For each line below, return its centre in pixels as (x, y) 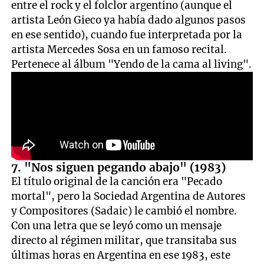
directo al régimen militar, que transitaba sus (124, 240)
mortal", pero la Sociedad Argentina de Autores (129, 196)
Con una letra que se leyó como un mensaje (117, 225)
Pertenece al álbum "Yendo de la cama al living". (132, 64)
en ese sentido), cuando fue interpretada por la (127, 34)
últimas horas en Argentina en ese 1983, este (121, 255)
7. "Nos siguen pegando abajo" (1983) (119, 167)
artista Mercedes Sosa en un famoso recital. (119, 49)
